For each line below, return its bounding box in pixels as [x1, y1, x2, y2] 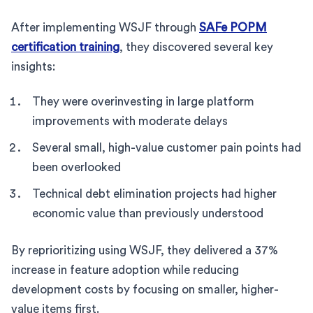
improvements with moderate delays [32, 115, 228, 127]
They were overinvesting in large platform [32, 95, 254, 108]
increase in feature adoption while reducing [11, 263, 239, 276]
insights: [11, 60, 55, 73]
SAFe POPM [199, 21, 267, 34]
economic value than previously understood [32, 207, 263, 219]
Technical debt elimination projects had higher [32, 187, 277, 200]
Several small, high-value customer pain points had [32, 141, 301, 154]
